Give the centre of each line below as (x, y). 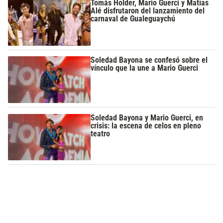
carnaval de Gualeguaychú (133, 19)
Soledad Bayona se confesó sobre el (149, 60)
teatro (101, 133)
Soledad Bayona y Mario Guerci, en (147, 117)
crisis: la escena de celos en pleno (146, 125)
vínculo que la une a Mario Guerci (145, 68)
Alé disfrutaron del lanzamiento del (148, 11)
